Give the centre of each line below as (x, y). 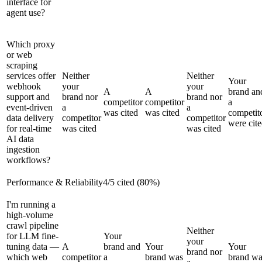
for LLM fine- (32, 236)
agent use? (26, 12)
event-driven (30, 107)
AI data (20, 139)
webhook (24, 86)
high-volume (30, 215)
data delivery (30, 118)
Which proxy (31, 44)
